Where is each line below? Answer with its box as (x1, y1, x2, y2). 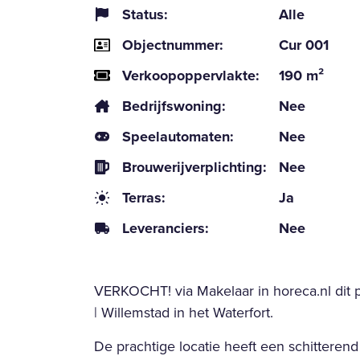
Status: (122, 3, 168, 25)
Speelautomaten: (122, 125, 234, 147)
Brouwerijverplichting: (122, 156, 267, 178)
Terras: (122, 186, 166, 208)
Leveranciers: (122, 217, 209, 239)
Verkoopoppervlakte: (122, 64, 260, 86)
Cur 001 (279, 34, 329, 55)
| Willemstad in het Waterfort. (94, 301, 273, 322)
